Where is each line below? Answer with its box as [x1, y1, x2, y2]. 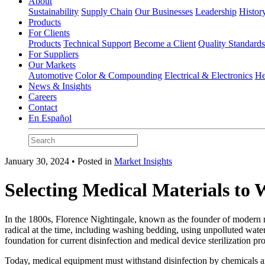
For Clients [28, 27, 70, 38]
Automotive [28, 70, 73, 80]
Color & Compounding [75, 70, 162, 80]
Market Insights [114, 156, 172, 166]
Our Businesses [135, 6, 193, 17]
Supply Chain [81, 6, 132, 17]
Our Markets [28, 59, 76, 70]
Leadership [195, 6, 237, 17]
